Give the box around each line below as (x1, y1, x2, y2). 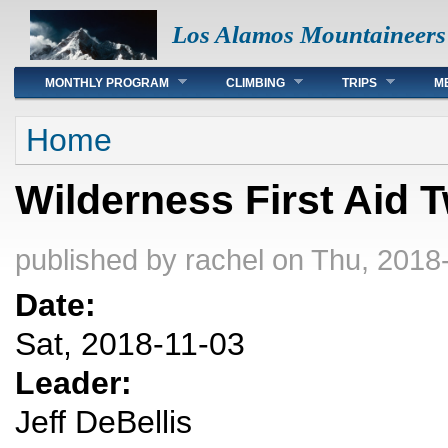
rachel (185, 243, 264, 276)
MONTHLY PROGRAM (45, 76, 169, 90)
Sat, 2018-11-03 (15, 326, 245, 363)
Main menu (15, 65, 120, 87)
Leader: (15, 365, 141, 402)
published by (15, 243, 185, 276)
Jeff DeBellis (15, 404, 192, 441)
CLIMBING (226, 76, 285, 90)
